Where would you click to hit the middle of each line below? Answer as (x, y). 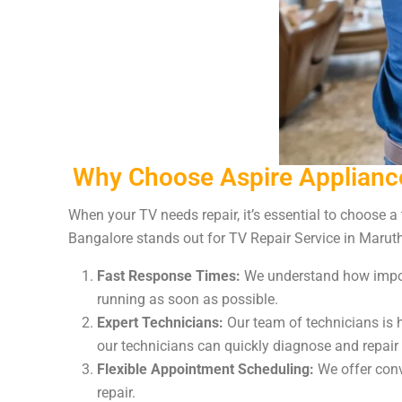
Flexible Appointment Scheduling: (205, 369)
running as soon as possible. (187, 299)
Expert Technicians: (160, 323)
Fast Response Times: (168, 276)
